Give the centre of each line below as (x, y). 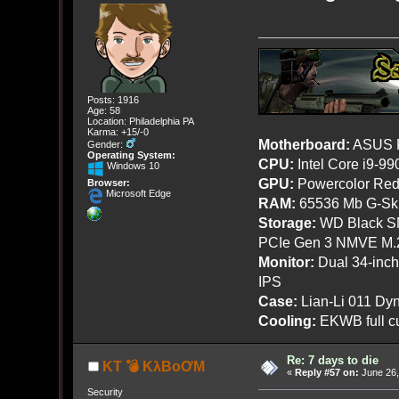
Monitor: (286, 262)
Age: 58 (103, 111)
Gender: (106, 145)
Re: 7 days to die (333, 361)
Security (105, 391)
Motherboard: (304, 145)
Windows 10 (131, 166)
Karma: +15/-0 (118, 132)
